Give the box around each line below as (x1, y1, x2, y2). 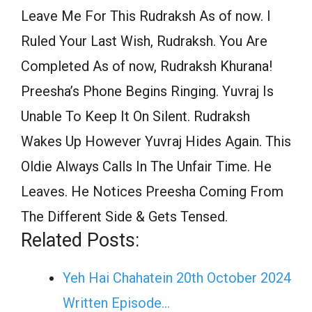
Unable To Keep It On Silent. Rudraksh (21, 108, 250, 125)
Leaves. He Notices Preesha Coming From (21, 183, 283, 201)
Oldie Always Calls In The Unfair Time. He (21, 158, 272, 175)
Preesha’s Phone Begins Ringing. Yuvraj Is (21, 83, 274, 100)
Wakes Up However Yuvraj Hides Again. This (21, 133, 291, 150)
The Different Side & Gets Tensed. (21, 208, 228, 226)
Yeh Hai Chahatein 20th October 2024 (63, 270, 291, 287)
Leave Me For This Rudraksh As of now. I (21, 8, 271, 25)
